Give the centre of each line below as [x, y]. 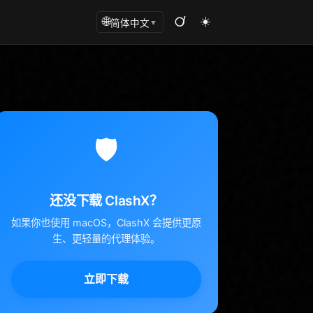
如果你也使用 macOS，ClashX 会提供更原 [106, 222]
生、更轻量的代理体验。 [106, 238]
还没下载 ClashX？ [106, 200]
